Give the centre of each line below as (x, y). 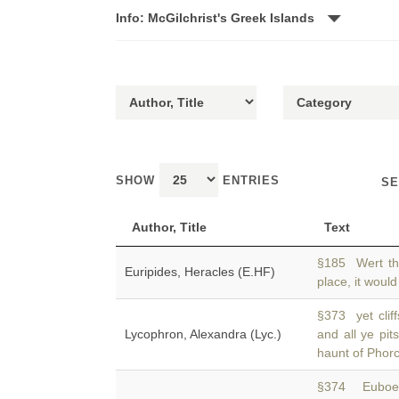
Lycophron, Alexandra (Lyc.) (203, 334)
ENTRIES (249, 180)
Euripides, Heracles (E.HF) (200, 272)
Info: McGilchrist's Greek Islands (217, 18)
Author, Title (169, 227)
